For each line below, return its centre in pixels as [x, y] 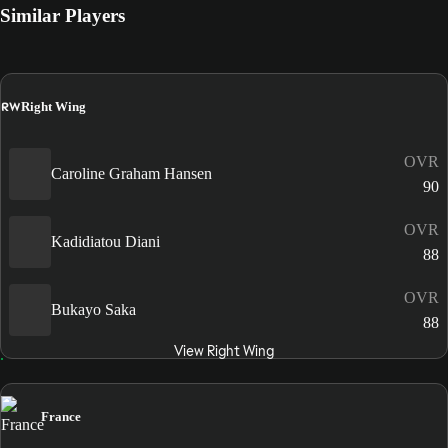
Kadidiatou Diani [105, 241]
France [61, 416]
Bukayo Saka [93, 309]
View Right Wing [223, 350]
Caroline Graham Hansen [131, 173]
